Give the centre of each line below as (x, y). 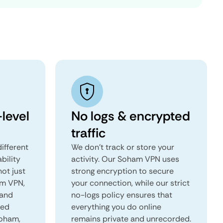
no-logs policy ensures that (122, 195)
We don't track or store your (123, 147)
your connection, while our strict (130, 183)
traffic (88, 133)
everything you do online (116, 207)
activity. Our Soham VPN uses (125, 159)
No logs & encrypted (131, 116)
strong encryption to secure (122, 171)
